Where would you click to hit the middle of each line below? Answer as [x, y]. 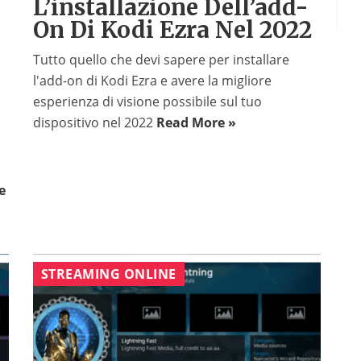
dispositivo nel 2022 [94, 123]
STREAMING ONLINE [108, 274]
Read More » [196, 123]
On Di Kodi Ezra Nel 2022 [172, 30]
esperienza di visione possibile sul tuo [147, 102]
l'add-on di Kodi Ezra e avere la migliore [152, 81]
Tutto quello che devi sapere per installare [161, 60]
